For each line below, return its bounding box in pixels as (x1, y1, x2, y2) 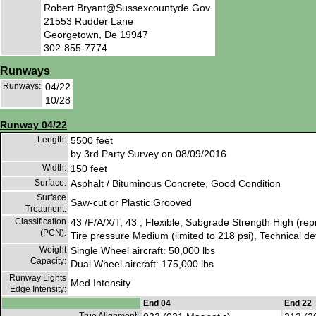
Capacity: (30, 256, 66, 267)
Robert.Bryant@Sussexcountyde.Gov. (44, 1, 212, 13)
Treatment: (25, 204, 66, 214)
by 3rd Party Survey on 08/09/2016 (71, 148, 226, 160)
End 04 (143, 298, 171, 309)
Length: (37, 135, 66, 145)
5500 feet (71, 135, 113, 147)
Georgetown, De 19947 (44, 28, 148, 40)
